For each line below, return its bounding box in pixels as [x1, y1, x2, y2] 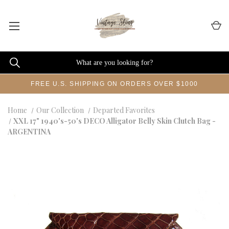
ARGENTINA [8, 127, 51, 136]
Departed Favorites [93, 105, 155, 115]
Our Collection [36, 105, 84, 115]
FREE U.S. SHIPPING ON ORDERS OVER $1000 [31, 80, 198, 87]
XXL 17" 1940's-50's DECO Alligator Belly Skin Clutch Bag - [13, 116, 216, 126]
